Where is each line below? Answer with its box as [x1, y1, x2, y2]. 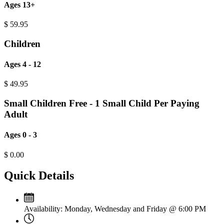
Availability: [24, 204, 62, 213]
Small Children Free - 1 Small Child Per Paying [4, 98, 199, 109]
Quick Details [4, 169, 74, 182]
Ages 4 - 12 [4, 60, 41, 69]
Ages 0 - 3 [4, 130, 37, 139]
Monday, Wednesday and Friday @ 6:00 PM [62, 204, 206, 213]
